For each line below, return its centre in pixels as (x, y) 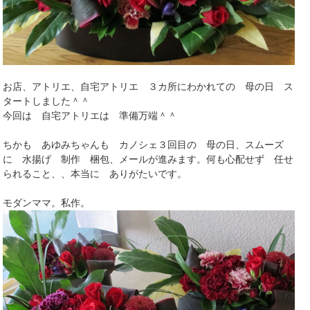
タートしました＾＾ (47, 101)
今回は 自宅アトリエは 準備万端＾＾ (90, 116)
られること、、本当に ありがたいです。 (95, 174)
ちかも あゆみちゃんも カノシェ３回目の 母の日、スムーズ (144, 145)
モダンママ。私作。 (47, 203)
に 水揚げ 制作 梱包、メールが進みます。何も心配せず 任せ (148, 159)
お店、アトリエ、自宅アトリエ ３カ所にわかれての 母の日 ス (148, 87)
